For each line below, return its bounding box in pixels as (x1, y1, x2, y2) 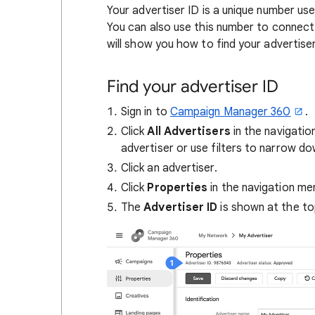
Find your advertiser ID (107, 76, 278, 97)
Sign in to (121, 105, 170, 119)
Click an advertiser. (121, 161, 217, 175)
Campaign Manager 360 (169, 105, 291, 119)
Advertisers (163, 124, 233, 139)
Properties (147, 181, 211, 195)
